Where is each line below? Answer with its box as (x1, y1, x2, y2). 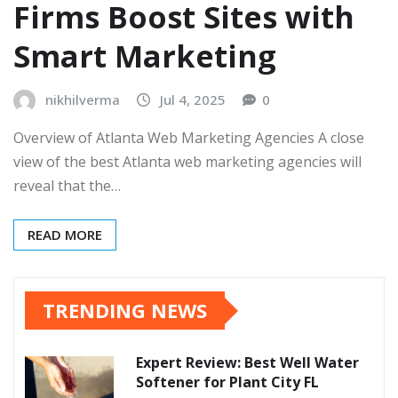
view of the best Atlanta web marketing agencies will (13, 152, 362, 172)
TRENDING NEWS (43, 297, 207, 324)
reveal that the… (13, 176, 121, 196)
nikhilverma (45, 90, 120, 108)
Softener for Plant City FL (136, 372, 319, 393)
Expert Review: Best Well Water (136, 353, 359, 373)
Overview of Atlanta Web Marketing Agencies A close (13, 128, 364, 148)
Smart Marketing (13, 35, 276, 76)
